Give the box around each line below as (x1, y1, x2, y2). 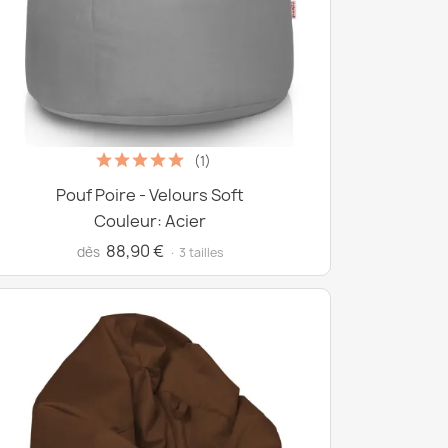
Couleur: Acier (94, 210, 206, 232)
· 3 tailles (168, 244, 224, 261)
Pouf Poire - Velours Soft (56, 184, 244, 206)
